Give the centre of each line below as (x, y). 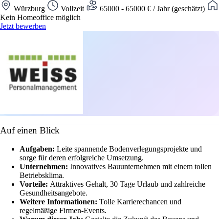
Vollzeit (72, 8)
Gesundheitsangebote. (54, 193)
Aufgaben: (38, 149)
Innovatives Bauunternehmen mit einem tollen (141, 167)
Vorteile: (35, 184)
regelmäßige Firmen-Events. (63, 211)
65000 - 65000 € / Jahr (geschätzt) (152, 8)
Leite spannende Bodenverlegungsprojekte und (129, 149)
